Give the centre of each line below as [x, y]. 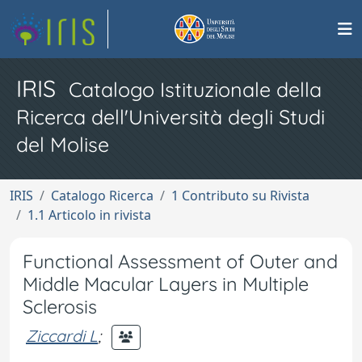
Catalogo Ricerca [102, 196]
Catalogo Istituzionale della [195, 89]
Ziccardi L [62, 335]
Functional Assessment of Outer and [180, 261]
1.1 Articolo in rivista [89, 215]
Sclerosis [60, 307]
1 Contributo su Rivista [240, 196]
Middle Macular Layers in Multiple [166, 284]
